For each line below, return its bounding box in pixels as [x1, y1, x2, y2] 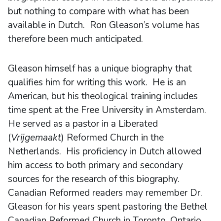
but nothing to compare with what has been [8, 4, 189, 18]
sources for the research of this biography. [8, 172, 182, 185]
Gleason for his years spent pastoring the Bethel [8, 200, 208, 213]
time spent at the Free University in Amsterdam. [8, 103, 209, 116]
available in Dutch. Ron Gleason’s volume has [8, 18, 200, 32]
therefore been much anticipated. [8, 32, 143, 45]
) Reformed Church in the [61, 131, 164, 144]
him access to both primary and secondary [8, 158, 183, 172]
